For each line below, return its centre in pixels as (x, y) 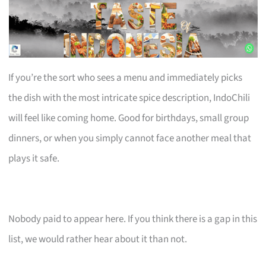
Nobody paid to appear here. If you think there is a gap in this (133, 219)
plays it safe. (34, 158)
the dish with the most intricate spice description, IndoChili (129, 98)
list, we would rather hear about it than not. (98, 239)
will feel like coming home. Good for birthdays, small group (129, 118)
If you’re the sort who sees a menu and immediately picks (126, 77)
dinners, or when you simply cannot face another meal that (130, 138)
